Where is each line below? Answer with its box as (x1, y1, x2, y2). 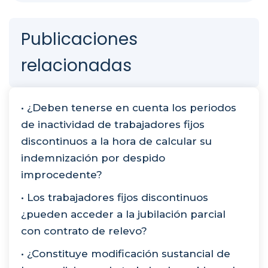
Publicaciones (21, 27, 138, 51)
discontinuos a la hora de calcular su (21, 135, 212, 147)
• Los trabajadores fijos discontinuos (21, 191, 208, 203)
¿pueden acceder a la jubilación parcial (21, 208, 226, 220)
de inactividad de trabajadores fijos (21, 118, 205, 130)
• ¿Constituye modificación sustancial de (21, 247, 230, 260)
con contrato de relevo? (21, 224, 147, 237)
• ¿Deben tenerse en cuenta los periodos (21, 101, 236, 114)
